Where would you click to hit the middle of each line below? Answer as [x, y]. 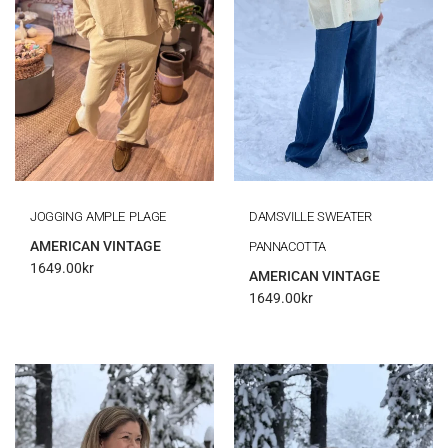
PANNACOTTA [287, 246]
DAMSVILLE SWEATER [310, 216]
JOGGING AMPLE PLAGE [98, 216]
